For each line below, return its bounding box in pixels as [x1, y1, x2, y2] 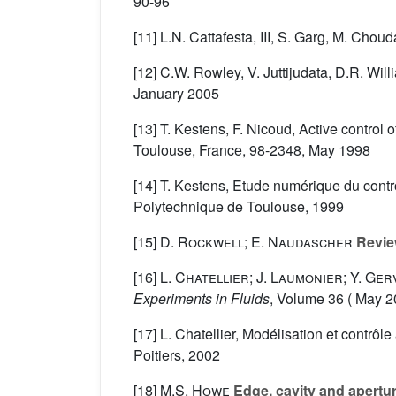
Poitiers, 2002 [133, 345, 220, 366]
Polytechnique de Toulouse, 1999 [133, 196, 344, 217]
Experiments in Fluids [133, 288, 270, 309]
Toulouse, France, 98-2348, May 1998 [133, 140, 370, 161]
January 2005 [133, 83, 219, 104]
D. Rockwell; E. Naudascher [160, 232, 353, 253]
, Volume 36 [270, 288, 344, 309]
